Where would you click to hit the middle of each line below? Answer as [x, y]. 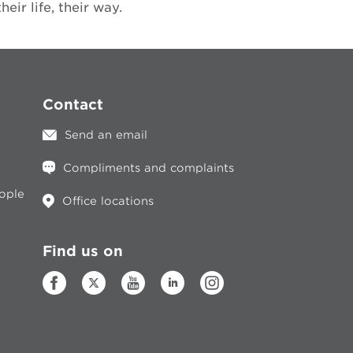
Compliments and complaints [148, 168]
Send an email [106, 135]
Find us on [82, 251]
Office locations [108, 201]
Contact [72, 104]
